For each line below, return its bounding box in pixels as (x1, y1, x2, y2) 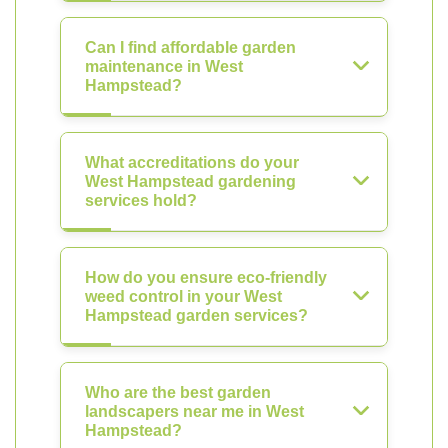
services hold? (85, 192, 197, 209)
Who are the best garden (85, 384, 271, 401)
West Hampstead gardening (85, 173, 296, 190)
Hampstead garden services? (85, 307, 308, 324)
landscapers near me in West (85, 403, 304, 420)
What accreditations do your (85, 154, 299, 171)
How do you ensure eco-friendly (85, 269, 327, 286)
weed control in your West (85, 288, 282, 305)
